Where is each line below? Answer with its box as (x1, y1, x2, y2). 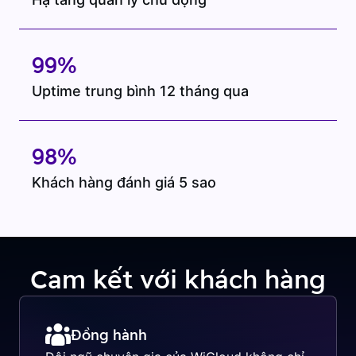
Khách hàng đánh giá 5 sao (32, 174, 216, 191)
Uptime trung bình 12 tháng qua (32, 83, 249, 99)
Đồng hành (71, 325, 147, 344)
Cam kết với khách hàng (30, 262, 326, 296)
